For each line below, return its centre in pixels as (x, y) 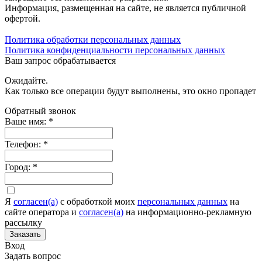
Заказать (25, 234)
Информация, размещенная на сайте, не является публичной (125, 8)
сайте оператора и (42, 212)
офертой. (23, 18)
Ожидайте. (26, 80)
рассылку (23, 222)
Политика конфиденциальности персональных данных (115, 50)
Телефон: (24, 144)
